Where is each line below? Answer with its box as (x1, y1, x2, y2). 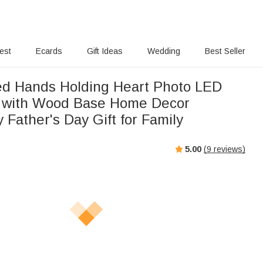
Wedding (147, 46, 180, 56)
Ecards (36, 46, 63, 56)
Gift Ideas (87, 46, 123, 56)
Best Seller (204, 46, 245, 56)
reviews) (211, 144, 245, 154)
